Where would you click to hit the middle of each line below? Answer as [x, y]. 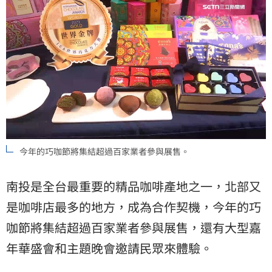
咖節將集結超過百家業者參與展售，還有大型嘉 [134, 227]
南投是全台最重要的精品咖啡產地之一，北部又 [134, 186]
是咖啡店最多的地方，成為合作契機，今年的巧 [134, 206]
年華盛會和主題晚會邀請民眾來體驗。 [109, 248]
